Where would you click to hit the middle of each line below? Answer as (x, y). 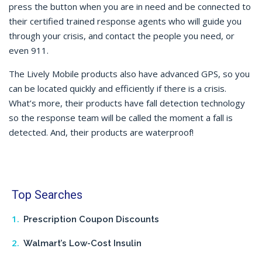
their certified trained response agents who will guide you (125, 21)
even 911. (30, 50)
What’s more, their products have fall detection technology (127, 103)
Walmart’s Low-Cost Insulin (82, 244)
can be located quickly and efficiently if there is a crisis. (118, 88)
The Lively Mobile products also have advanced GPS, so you (129, 73)
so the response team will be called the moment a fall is (121, 117)
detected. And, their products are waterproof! (102, 132)
